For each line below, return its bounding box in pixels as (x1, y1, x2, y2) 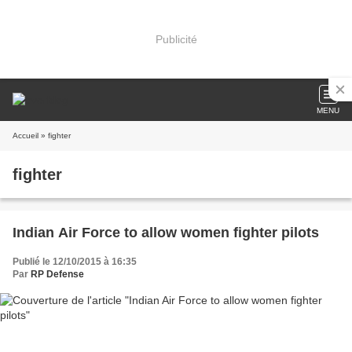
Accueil (13, 131, 38, 140)
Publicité (155, 32, 197, 46)
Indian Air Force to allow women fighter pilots (13, 225, 319, 240)
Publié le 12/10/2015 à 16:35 (13, 256, 137, 267)
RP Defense (31, 269, 84, 280)
